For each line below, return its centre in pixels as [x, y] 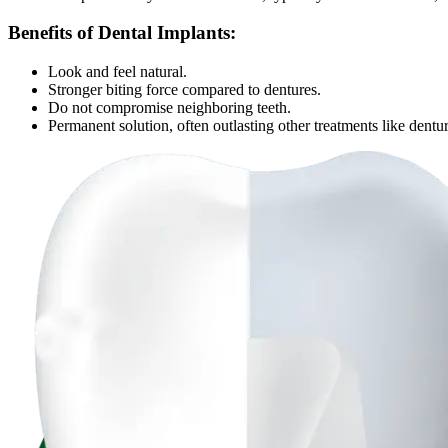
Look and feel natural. [117, 71]
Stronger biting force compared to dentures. [184, 89]
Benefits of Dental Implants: [122, 33]
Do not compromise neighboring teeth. [169, 107]
